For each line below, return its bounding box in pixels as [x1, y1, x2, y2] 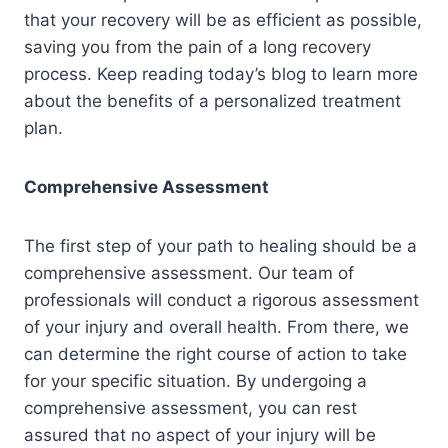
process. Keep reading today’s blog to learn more [24, 64, 418, 85]
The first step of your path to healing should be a [24, 236, 417, 257]
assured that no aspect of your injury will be [24, 425, 376, 446]
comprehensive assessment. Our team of [24, 263, 354, 284]
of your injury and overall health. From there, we [24, 317, 409, 338]
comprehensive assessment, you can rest [24, 398, 357, 419]
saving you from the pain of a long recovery [24, 37, 371, 58]
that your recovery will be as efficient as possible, [24, 10, 422, 31]
